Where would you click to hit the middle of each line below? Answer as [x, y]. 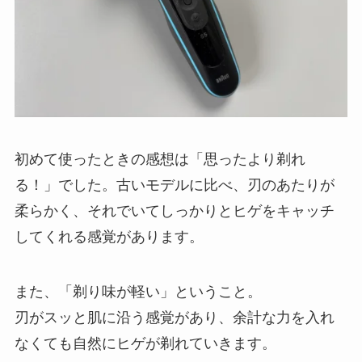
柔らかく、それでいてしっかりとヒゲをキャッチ [174, 210]
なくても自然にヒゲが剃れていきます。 [145, 343]
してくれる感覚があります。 [109, 236]
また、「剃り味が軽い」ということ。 [138, 291]
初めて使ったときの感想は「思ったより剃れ [160, 159]
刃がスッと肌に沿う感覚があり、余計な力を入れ [174, 317]
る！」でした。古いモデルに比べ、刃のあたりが [174, 185]
